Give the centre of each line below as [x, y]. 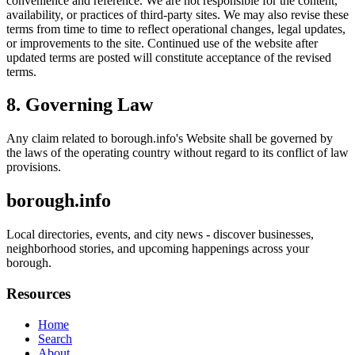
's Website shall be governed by [254, 139]
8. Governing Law [80, 105]
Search [55, 338]
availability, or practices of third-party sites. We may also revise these [177, 14]
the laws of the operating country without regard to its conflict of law [177, 153]
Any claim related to [59, 139]
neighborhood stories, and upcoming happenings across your [158, 249]
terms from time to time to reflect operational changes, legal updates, [176, 29]
